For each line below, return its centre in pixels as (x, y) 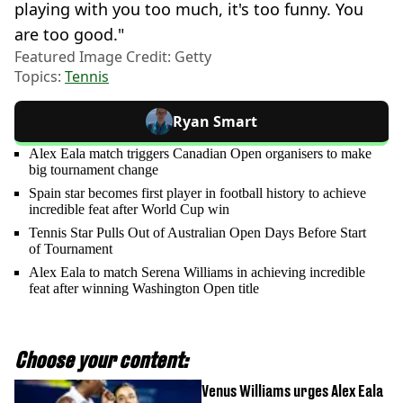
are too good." (69, 34)
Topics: (40, 76)
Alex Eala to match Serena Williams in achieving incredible (197, 272)
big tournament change (94, 169)
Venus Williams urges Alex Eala (292, 390)
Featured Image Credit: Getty (113, 56)
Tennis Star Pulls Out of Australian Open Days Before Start (197, 232)
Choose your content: (101, 359)
